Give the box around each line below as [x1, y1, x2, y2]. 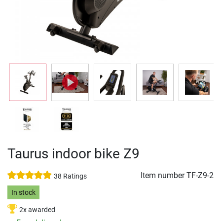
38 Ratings [54, 172, 87, 181]
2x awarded [19, 206, 55, 215]
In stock [11, 188, 36, 197]
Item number [141, 171, 186, 180]
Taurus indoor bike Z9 [7, 146, 140, 162]
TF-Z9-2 [186, 171, 214, 180]
